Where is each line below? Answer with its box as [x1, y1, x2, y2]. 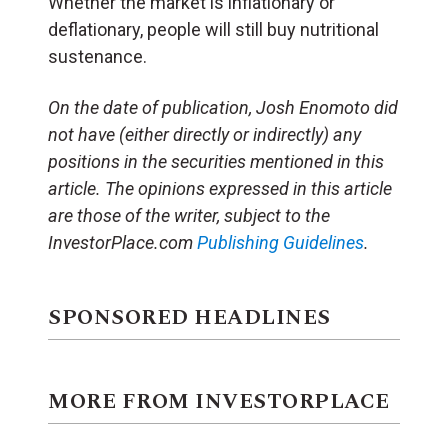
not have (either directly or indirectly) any [48, 123, 361, 145]
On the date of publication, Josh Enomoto [48, 96, 370, 118]
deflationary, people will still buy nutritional [48, 18, 379, 40]
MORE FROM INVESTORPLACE [48, 385, 390, 418]
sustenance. [48, 45, 147, 67]
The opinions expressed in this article [105, 177, 392, 199]
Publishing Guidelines [197, 231, 364, 253]
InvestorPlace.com [48, 231, 197, 253]
